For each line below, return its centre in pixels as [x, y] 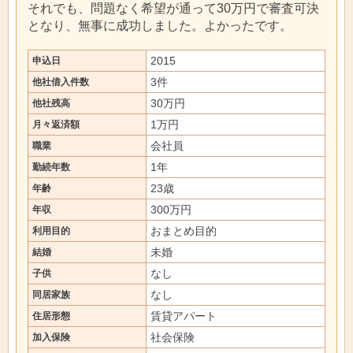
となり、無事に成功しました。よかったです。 [160, 25]
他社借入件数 [61, 82]
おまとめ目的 [184, 231]
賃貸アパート [184, 316]
